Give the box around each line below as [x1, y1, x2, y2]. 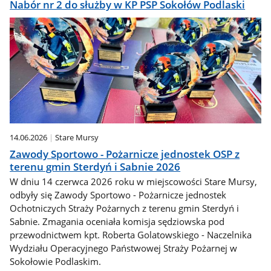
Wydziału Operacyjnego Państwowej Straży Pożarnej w [10, 242, 238, 255]
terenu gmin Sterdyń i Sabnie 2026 [10, 159, 181, 174]
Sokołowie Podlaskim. [10, 255, 102, 268]
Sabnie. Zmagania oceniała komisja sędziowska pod [10, 215, 225, 228]
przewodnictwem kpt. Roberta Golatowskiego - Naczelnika [10, 229, 252, 241]
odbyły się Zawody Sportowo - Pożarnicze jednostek [10, 189, 227, 201]
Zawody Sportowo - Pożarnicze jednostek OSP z [10, 146, 240, 161]
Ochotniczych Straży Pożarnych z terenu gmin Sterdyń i [10, 202, 240, 215]
